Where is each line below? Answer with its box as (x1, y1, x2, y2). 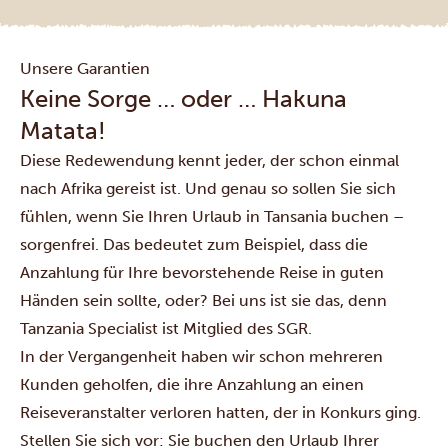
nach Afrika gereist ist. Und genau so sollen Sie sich (20, 179, 396, 198)
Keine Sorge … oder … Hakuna (20, 84, 347, 113)
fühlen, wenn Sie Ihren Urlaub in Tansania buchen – (20, 207, 404, 226)
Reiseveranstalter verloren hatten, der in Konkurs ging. (20, 403, 421, 422)
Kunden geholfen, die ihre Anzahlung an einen (20, 375, 364, 394)
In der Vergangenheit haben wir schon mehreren (20, 347, 383, 366)
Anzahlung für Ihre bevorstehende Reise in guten (20, 263, 384, 282)
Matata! (20, 116, 106, 145)
